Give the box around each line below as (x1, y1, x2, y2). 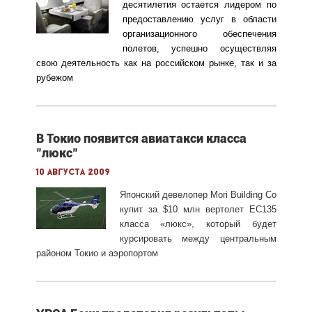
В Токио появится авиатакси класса (36, 130, 247, 146)
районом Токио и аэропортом (36, 247, 158, 258)
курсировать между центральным (119, 233, 276, 244)
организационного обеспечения (122, 28, 276, 39)
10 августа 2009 (36, 167, 110, 177)
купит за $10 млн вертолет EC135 (119, 203, 276, 214)
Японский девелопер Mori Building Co (119, 189, 276, 200)
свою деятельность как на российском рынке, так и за (36, 57, 276, 68)
